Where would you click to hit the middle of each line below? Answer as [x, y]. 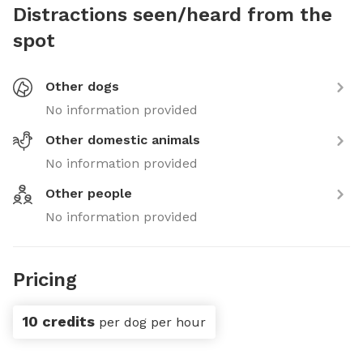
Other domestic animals [123, 140]
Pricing [45, 280]
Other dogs [82, 86]
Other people [89, 193]
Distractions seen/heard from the [173, 15]
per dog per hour [152, 322]
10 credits [59, 321]
